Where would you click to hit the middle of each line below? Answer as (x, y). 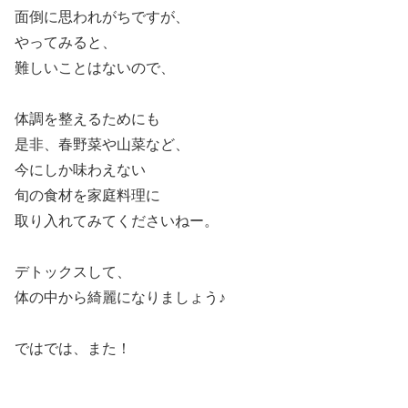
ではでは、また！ (73, 348)
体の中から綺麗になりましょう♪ (120, 297)
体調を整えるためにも (87, 118)
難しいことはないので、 (95, 67)
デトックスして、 (73, 271)
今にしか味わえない (80, 169)
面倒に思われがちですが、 (102, 16)
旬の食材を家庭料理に (87, 195)
